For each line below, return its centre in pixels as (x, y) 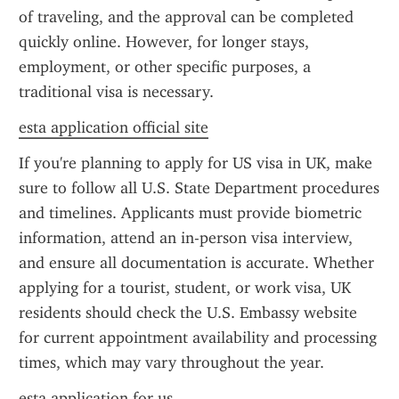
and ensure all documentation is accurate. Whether (196, 263)
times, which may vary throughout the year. (171, 362)
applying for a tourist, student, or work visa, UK (185, 288)
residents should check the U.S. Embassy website (188, 313)
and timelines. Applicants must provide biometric (190, 213)
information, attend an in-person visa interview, (186, 238)
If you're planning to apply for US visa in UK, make (195, 163)
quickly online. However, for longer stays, (164, 42)
